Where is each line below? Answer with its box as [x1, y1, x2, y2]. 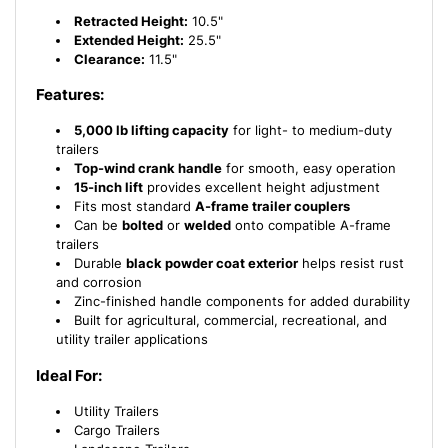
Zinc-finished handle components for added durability [74, 293, 410, 310]
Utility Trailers [74, 402, 159, 419]
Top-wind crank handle [74, 160, 222, 177]
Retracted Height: [74, 12, 188, 29]
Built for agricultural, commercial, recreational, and [74, 312, 387, 329]
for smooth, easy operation [222, 160, 396, 177]
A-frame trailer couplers [195, 198, 350, 215]
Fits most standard [74, 198, 195, 215]
